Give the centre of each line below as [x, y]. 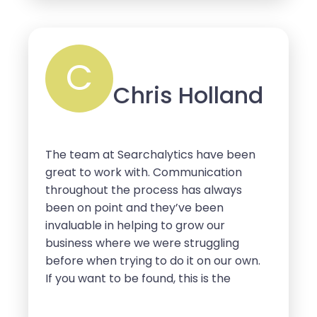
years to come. [87, 25]
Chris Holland [188, 96]
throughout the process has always [144, 190]
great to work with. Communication [144, 173]
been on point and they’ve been [134, 208]
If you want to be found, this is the [138, 279]
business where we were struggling [142, 243]
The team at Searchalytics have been [150, 155]
